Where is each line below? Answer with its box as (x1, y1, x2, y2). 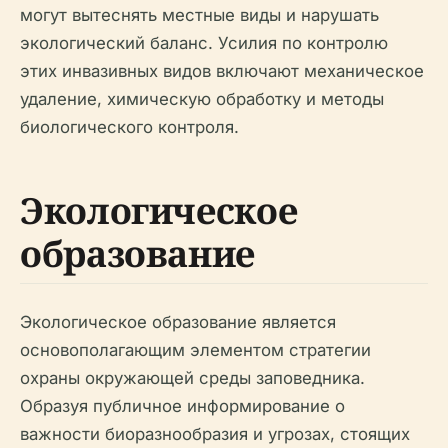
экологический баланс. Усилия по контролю (20, 32, 388, 53)
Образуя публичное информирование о (20, 395, 345, 416)
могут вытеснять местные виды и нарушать (20, 4, 379, 25)
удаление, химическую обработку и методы (20, 88, 384, 109)
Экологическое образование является (20, 311, 336, 332)
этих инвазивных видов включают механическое (20, 60, 424, 81)
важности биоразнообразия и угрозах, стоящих (20, 423, 410, 444)
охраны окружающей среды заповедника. (20, 367, 365, 388)
